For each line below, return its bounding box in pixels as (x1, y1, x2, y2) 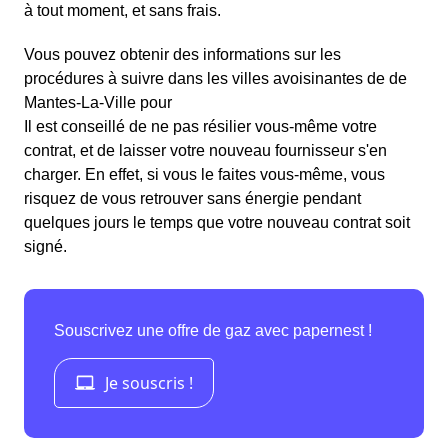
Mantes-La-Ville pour (24, 94, 172, 112)
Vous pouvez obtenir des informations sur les (24, 46, 341, 64)
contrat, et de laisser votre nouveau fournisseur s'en (24, 142, 387, 160)
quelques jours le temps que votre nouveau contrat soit (24, 214, 410, 232)
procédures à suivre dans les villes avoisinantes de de (24, 70, 407, 88)
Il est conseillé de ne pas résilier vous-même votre (24, 118, 377, 136)
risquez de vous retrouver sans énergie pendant (24, 190, 361, 208)
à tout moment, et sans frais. (24, 2, 221, 20)
